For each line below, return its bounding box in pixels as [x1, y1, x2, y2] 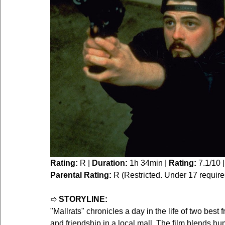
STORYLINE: [59, 194, 107, 203]
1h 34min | [128, 158, 169, 167]
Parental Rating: [50, 170, 111, 179]
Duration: [92, 158, 128, 167]
